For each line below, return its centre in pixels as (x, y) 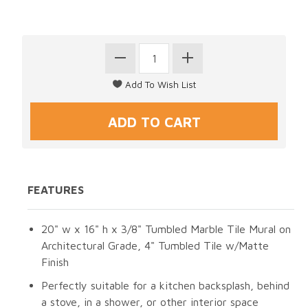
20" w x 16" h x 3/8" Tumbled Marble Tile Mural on (166, 229)
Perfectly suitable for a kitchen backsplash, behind (165, 286)
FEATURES (56, 190)
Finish (55, 262)
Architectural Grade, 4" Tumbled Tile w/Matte (155, 246)
